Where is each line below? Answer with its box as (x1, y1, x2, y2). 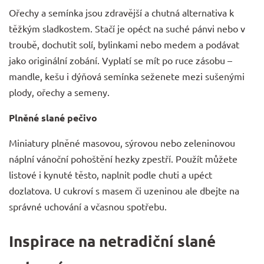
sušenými (205, 70, 245, 82)
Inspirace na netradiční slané (9, 230, 216, 250)
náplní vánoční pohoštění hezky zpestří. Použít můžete (9, 152, 237, 164)
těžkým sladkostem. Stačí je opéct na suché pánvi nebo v (9, 22, 245, 34)
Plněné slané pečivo (9, 111, 97, 124)
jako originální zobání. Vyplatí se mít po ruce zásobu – (9, 54, 232, 66)
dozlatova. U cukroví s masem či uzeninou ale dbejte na (9, 184, 239, 196)
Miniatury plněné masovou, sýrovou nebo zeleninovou (9, 136, 235, 148)
